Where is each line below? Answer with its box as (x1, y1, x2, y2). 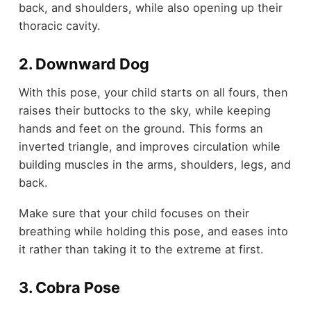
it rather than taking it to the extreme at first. (18, 242, 267, 257)
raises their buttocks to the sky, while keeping (18, 103, 271, 117)
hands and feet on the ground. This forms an (18, 121, 263, 135)
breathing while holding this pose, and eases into (18, 224, 288, 239)
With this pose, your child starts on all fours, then (18, 85, 288, 99)
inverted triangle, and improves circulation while (18, 139, 280, 153)
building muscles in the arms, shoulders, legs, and (18, 157, 291, 171)
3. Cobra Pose (18, 278, 120, 297)
